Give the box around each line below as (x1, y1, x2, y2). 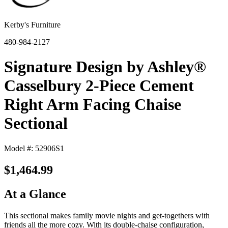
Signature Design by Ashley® (4, 58, 206, 76)
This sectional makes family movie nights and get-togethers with (4, 211, 210, 220)
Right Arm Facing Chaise (4, 95, 181, 114)
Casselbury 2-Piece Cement (4, 76, 194, 95)
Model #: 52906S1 (4, 144, 64, 153)
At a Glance (4, 187, 66, 201)
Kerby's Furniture (4, 20, 61, 29)
